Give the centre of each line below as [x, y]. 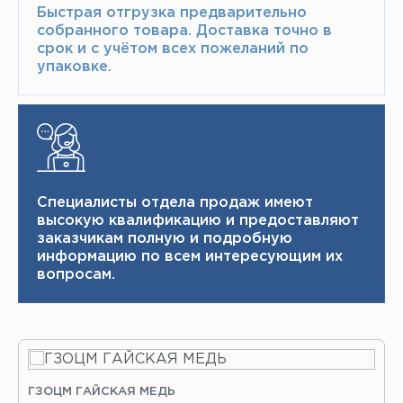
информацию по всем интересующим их [190, 256]
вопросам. [76, 274]
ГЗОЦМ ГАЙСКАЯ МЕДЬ [102, 391]
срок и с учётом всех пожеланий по [173, 49]
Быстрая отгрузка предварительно [172, 13]
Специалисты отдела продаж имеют [175, 202]
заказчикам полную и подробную [165, 238]
